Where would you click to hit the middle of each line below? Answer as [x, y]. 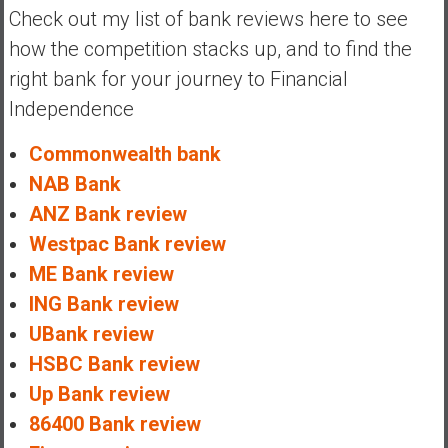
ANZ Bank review [107, 213]
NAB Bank [74, 183]
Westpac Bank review [127, 243]
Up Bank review [99, 393]
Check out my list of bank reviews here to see [208, 18]
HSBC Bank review [114, 363]
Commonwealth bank [124, 153]
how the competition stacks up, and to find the [210, 48]
